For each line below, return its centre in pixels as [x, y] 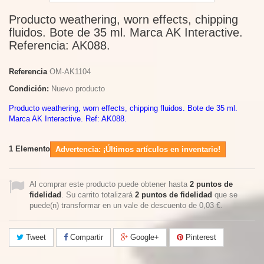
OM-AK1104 [70, 72]
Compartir [85, 237]
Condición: [29, 89]
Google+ [143, 237]
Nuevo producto [78, 89]
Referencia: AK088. [60, 45]
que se [225, 195]
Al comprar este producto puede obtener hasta [110, 184]
